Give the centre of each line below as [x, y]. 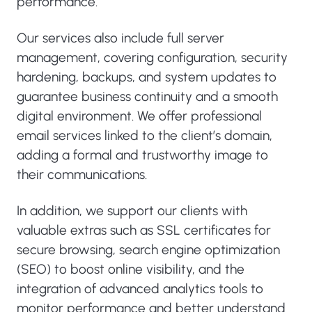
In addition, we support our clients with [132, 211]
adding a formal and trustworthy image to [142, 155]
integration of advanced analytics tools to [140, 289]
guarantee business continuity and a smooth [147, 96]
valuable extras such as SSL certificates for [144, 230]
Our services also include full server [120, 38]
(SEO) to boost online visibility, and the [131, 269]
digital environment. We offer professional [139, 116]
